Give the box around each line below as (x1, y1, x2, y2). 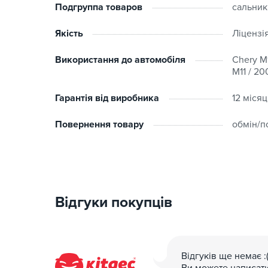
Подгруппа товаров (55, 1, 142, 13)
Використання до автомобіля (55, 54, 185, 66)
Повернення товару (55, 118, 144, 130)
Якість (55, 28, 83, 39)
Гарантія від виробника (55, 92, 159, 104)
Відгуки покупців (55, 193, 172, 211)
